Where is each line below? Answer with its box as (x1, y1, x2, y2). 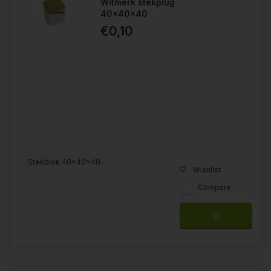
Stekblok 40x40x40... (28, 157, 106, 166)
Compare (198, 182, 231, 192)
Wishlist (193, 165, 221, 174)
